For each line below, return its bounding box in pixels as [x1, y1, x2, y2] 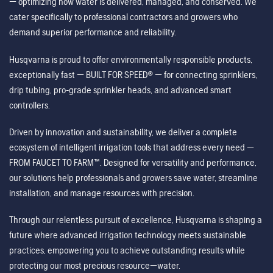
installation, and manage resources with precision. [9, 186, 194, 199]
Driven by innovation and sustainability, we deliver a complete [9, 126, 237, 138]
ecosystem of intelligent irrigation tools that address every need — [9, 141, 254, 153]
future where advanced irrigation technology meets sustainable [9, 229, 246, 241]
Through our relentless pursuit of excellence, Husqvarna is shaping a [9, 213, 262, 225]
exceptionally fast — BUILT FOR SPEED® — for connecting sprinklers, [9, 68, 257, 80]
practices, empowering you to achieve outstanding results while [9, 244, 245, 256]
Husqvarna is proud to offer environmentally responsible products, [9, 53, 252, 65]
